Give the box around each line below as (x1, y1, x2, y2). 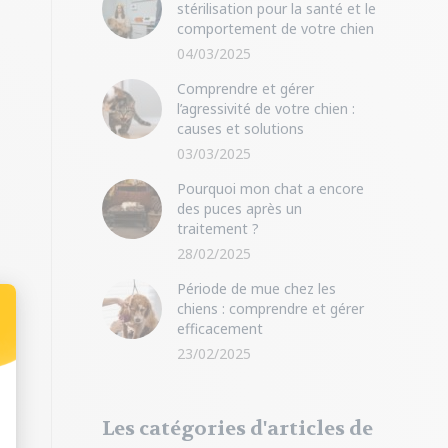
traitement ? (177, 219, 259, 238)
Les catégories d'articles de (102, 416, 373, 441)
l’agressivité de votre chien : (177, 99, 355, 118)
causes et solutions (177, 119, 304, 138)
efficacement (177, 319, 263, 338)
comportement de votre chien (177, 19, 374, 38)
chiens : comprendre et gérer (177, 299, 364, 318)
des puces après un (177, 199, 302, 218)
